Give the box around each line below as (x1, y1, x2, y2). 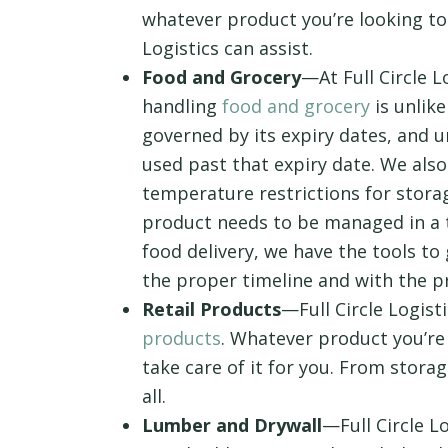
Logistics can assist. (142, 36, 313, 61)
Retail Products (142, 297, 281, 322)
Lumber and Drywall (142, 413, 322, 438)
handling (142, 94, 222, 119)
